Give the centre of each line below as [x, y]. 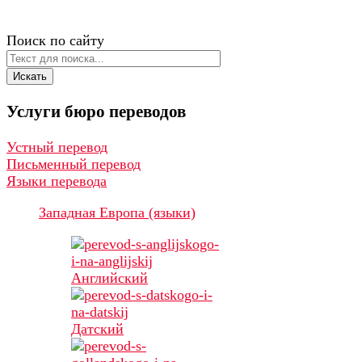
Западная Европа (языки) [117, 213]
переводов [147, 112]
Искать [30, 76]
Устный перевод [57, 147]
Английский [109, 278]
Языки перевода [57, 181]
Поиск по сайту [55, 40]
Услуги [34, 112]
